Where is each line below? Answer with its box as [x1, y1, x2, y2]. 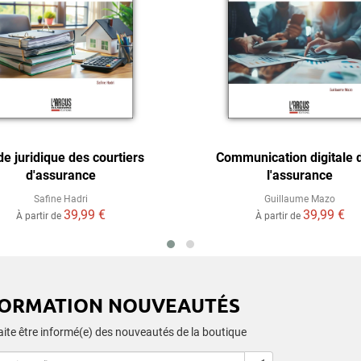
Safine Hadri [34, 193, 89, 205]
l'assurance [267, 168, 334, 183]
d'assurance [26, 168, 97, 183]
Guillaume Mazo [264, 193, 336, 205]
